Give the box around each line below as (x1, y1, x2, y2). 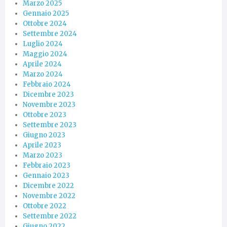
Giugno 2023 (23, 130, 65, 139)
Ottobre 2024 (23, 19, 67, 28)
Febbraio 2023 (23, 161, 70, 170)
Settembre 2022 (23, 211, 77, 220)
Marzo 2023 (23, 150, 62, 160)
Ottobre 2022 (23, 201, 66, 210)
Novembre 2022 (23, 191, 75, 200)
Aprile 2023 (23, 140, 61, 149)
